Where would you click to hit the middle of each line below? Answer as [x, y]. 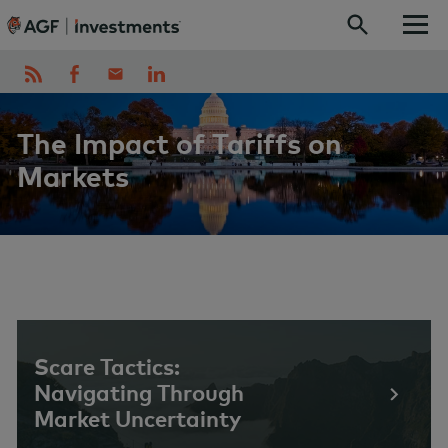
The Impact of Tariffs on [179, 143]
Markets [73, 176]
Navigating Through [139, 393]
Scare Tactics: [107, 367]
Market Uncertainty [137, 419]
